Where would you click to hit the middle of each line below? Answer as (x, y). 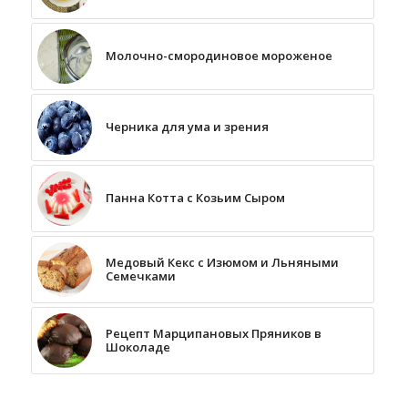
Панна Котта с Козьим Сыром (195, 198)
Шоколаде (138, 347)
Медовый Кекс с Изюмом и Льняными (222, 263)
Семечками (140, 276)
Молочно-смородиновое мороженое (219, 56)
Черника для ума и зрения (187, 127)
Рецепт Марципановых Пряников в (213, 334)
